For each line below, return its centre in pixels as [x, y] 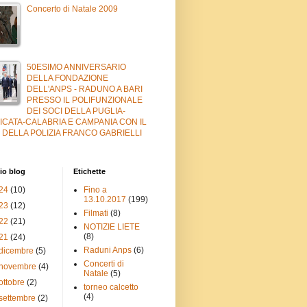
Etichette [89, 171]
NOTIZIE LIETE [112, 226]
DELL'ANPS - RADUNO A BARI [85, 89]
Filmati [96, 213]
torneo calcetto [111, 287]
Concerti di [104, 263]
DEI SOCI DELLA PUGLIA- [76, 111]
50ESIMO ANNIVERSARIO [76, 67]
